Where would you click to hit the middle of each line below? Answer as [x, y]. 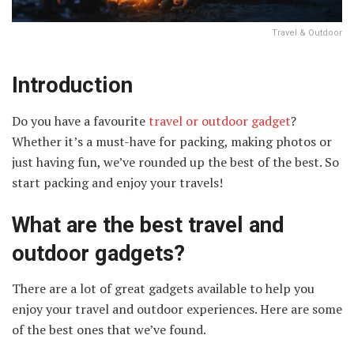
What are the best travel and [148, 225]
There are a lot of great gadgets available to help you [163, 289]
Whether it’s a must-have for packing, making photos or [172, 142]
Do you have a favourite [80, 121]
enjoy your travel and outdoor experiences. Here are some [177, 309]
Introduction [72, 86]
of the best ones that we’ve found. [109, 330]
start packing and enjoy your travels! [117, 183]
